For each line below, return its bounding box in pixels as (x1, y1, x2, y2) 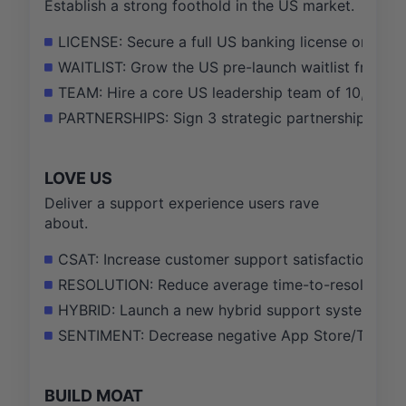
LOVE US (44, 168, 112, 188)
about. (44, 213, 88, 232)
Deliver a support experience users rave (44, 193, 319, 212)
